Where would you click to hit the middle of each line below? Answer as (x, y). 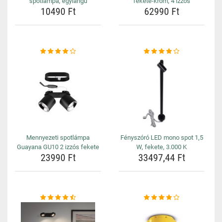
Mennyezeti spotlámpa (58, 138)
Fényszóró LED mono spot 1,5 (162, 138)
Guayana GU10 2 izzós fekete (58, 147)
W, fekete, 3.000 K (162, 147)
